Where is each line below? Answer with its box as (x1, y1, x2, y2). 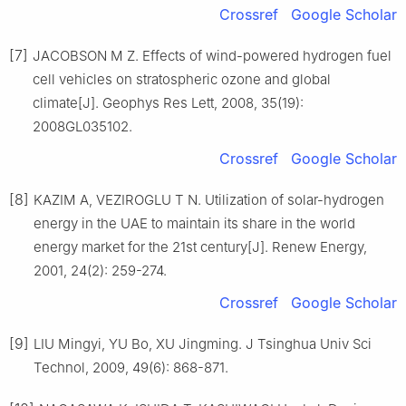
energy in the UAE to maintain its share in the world (34, 215, 355, 233)
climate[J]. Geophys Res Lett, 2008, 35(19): (33, 94, 304, 112)
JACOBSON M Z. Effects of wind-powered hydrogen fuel (33, 47, 391, 65)
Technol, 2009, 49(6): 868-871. (34, 359, 228, 377)
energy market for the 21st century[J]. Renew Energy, (34, 238, 367, 256)
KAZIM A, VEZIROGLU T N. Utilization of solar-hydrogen (34, 191, 384, 209)
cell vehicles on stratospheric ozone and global (33, 71, 331, 89)
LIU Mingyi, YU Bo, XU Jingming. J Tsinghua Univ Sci (34, 335, 372, 353)
